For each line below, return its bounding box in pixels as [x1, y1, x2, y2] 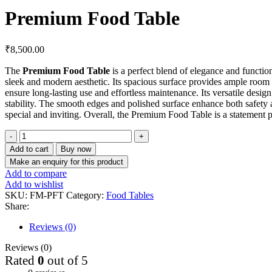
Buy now [61, 144, 91, 154]
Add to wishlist [5, 179, 63, 190]
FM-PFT [30, 190, 66, 201]
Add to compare [5, 168, 67, 179]
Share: [5, 201, 29, 212]
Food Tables [106, 190, 154, 201]
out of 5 [44, 253, 88, 268]
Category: [66, 190, 104, 201]
